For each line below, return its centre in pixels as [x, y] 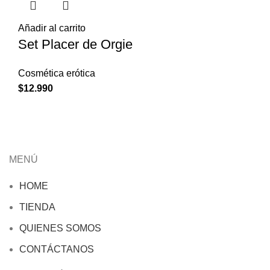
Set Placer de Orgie [75, 44]
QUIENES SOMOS [60, 228]
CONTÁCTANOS [57, 249]
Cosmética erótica [57, 73]
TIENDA [37, 207]
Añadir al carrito [52, 28]
